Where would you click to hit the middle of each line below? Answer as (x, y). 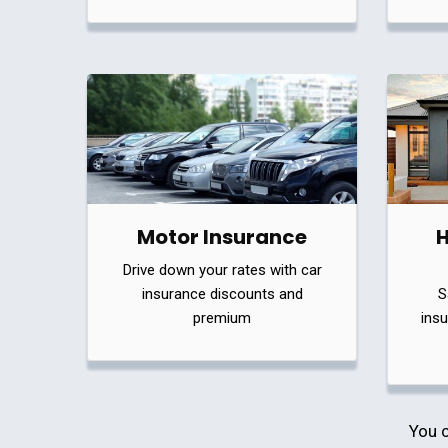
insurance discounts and (222, 293)
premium (222, 317)
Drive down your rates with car (222, 269)
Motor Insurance (222, 236)
